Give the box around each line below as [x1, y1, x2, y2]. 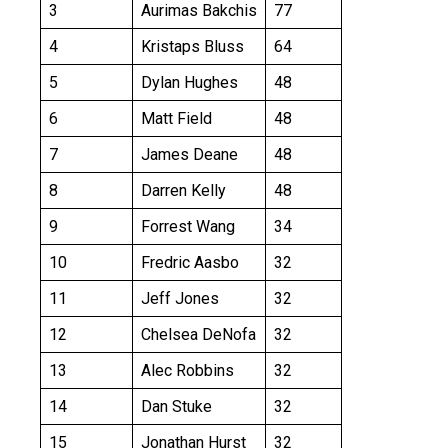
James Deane [141, 145, 238, 165]
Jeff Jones [141, 289, 219, 309]
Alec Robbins [141, 361, 234, 381]
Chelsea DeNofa [141, 325, 256, 345]
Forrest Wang [141, 217, 235, 237]
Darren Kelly [141, 181, 226, 201]
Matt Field [141, 109, 212, 129]
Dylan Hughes [141, 73, 238, 93]
